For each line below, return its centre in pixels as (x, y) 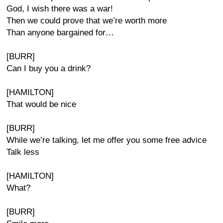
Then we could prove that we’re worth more (87, 21)
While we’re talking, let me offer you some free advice (107, 140)
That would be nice (41, 104)
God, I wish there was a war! (60, 9)
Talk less (23, 152)
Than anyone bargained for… (60, 33)
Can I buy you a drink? (49, 68)
